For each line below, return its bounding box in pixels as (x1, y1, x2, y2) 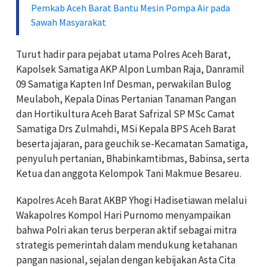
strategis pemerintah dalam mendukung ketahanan (16, 238, 237, 252)
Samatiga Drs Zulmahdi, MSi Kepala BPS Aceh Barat (16, 122, 236, 135)
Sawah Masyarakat (31, 15, 106, 28)
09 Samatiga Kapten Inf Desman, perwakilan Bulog (16, 77, 231, 91)
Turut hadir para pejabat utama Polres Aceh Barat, (16, 47, 231, 61)
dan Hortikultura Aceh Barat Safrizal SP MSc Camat (16, 107, 235, 120)
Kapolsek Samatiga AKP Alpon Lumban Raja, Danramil (16, 62, 244, 76)
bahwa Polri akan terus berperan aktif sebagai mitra (16, 223, 237, 237)
